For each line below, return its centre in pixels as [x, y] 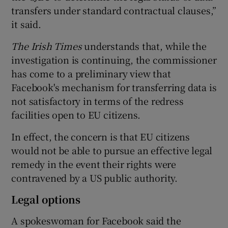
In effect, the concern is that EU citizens [101, 136]
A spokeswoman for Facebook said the [96, 220]
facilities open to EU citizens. [76, 114]
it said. [26, 24]
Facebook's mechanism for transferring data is [114, 87]
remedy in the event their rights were [94, 164]
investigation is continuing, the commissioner [114, 59]
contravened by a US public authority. [95, 177]
